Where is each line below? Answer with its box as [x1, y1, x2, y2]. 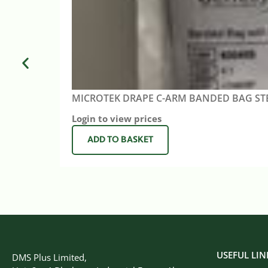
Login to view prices [72, 112, 162, 125]
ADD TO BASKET [87, 134, 153, 146]
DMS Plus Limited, [12, 251, 87, 264]
